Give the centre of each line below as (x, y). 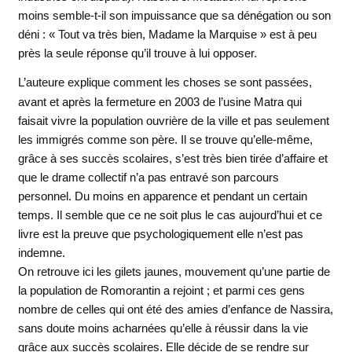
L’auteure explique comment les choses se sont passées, (165, 82)
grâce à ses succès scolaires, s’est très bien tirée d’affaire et (172, 158)
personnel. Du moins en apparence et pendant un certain (162, 196)
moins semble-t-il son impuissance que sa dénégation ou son (174, 16)
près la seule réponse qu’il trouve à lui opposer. (137, 53)
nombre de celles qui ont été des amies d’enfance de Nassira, (175, 309)
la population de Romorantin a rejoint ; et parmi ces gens (161, 290)
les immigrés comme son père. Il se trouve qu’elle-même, (165, 139)
